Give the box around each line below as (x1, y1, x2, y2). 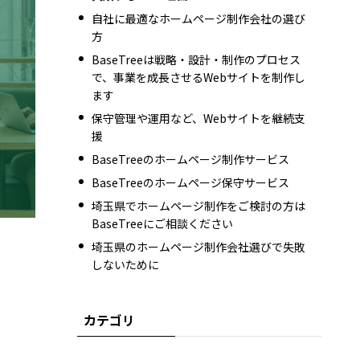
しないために (91, 256, 159, 272)
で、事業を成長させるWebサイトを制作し (91, 68, 305, 85)
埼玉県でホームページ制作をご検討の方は (91, 197, 305, 214)
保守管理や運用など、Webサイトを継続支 (91, 109, 305, 126)
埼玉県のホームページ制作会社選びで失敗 (91, 238, 305, 255)
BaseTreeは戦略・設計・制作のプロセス (91, 51, 301, 67)
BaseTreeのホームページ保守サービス (91, 174, 289, 190)
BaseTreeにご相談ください (91, 215, 233, 231)
